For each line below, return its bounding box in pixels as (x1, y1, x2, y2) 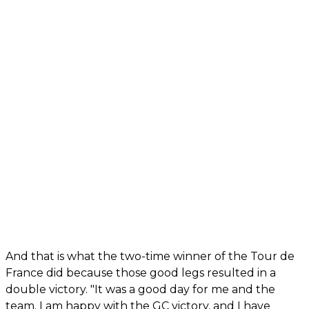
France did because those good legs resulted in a (6, 266, 276, 280)
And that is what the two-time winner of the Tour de (6, 250, 295, 263)
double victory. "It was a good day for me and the (6, 283, 275, 297)
